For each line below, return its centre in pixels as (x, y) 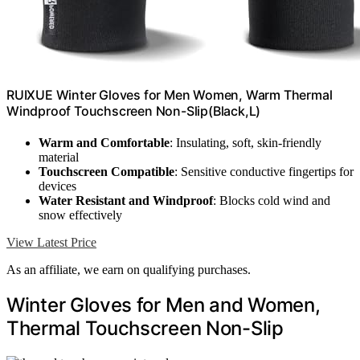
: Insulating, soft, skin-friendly (245, 142)
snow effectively (80, 215)
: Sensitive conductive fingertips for (264, 171)
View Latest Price (51, 242)
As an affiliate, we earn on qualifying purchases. (129, 269)
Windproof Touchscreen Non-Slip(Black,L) (134, 110)
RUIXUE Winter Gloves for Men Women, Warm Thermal (170, 94)
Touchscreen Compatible (106, 171)
